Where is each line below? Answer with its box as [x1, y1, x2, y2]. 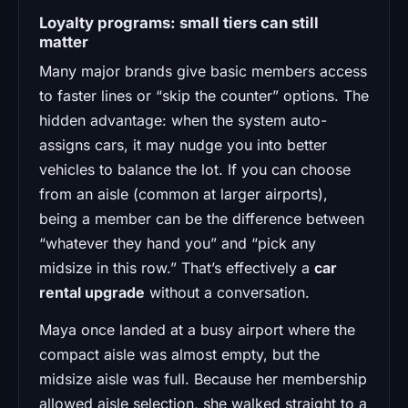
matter [39, 32, 88, 51]
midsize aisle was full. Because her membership [39, 369, 367, 388]
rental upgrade [39, 282, 145, 301]
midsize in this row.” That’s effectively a [39, 258, 314, 277]
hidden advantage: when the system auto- [39, 110, 327, 129]
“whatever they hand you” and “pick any [39, 233, 316, 252]
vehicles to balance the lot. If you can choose [39, 159, 351, 178]
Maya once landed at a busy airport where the [39, 320, 355, 339]
